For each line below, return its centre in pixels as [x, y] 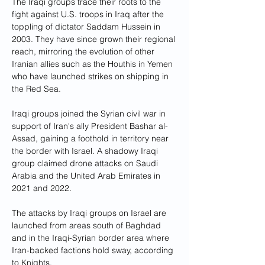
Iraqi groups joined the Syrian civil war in [90, 114]
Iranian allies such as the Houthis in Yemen [93, 64]
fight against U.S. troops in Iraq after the [89, 14]
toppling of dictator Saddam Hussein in [87, 27]
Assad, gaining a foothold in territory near [91, 138]
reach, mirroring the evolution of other [84, 51]
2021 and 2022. [42, 188]
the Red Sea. [36, 89]
